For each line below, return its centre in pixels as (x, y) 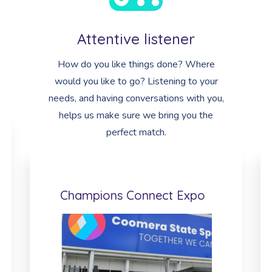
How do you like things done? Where (136, 64)
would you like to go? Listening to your (136, 81)
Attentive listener (136, 39)
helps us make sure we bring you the (136, 115)
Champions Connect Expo (133, 195)
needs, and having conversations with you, (136, 98)
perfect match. (136, 132)
